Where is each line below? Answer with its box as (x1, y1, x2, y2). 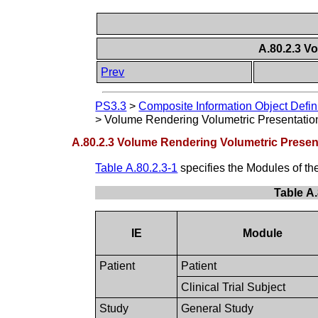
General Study (181, 302, 254, 314)
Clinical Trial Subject (181, 280, 286, 293)
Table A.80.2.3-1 (95, 161, 178, 174)
